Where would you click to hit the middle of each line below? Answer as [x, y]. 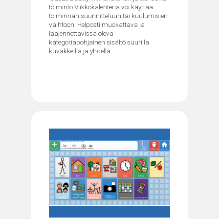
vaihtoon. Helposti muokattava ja [97, 24]
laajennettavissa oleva [81, 33]
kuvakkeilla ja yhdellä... [82, 51]
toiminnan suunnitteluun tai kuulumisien [108, 15]
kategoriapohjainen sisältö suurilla [99, 42]
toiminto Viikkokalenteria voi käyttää [101, 7]
